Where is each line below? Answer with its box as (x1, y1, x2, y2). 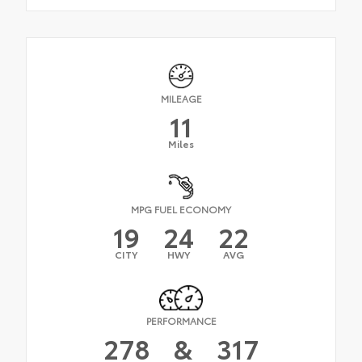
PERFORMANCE (145, 314, 217, 328)
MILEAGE (160, 90, 202, 105)
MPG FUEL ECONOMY (131, 201, 231, 216)
